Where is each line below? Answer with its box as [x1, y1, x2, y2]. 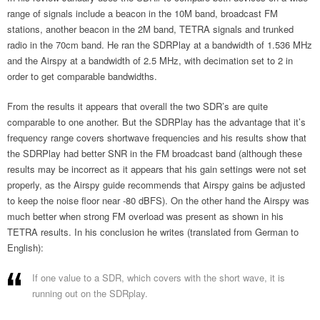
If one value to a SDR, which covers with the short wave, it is [32, 271, 285, 284]
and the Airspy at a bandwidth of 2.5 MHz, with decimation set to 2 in [7, 54, 293, 67]
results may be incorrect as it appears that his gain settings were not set [7, 162, 306, 176]
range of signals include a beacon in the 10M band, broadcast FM [7, 6, 278, 20]
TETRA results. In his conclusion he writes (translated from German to [7, 225, 299, 239]
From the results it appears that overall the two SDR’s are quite [7, 99, 268, 113]
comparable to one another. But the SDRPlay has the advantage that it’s [7, 115, 306, 129]
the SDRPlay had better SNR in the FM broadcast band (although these [7, 146, 302, 160]
